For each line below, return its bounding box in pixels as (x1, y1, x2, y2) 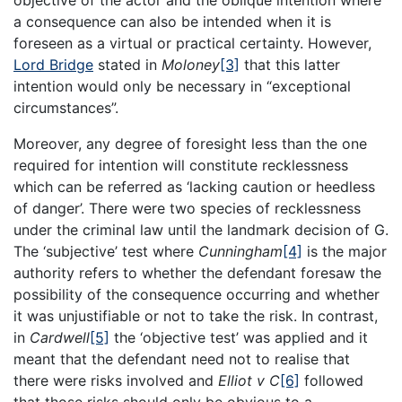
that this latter (240, 56, 340, 74)
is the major (302, 242, 387, 261)
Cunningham (198, 242, 283, 261)
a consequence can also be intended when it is (13, 13, 331, 31)
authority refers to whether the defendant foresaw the (13, 264, 381, 283)
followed (300, 371, 363, 390)
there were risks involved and (13, 371, 218, 390)
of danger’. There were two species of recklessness (13, 199, 361, 218)
